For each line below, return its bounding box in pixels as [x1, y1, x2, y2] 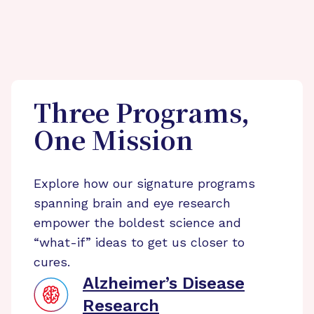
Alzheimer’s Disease [83, 273, 245, 293]
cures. [34, 254, 70, 269]
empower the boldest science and [34, 215, 241, 230]
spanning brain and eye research [34, 196, 231, 210]
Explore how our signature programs [34, 176, 255, 191]
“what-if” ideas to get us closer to [34, 235, 245, 250]
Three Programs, [34, 102, 250, 130]
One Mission [34, 129, 193, 157]
